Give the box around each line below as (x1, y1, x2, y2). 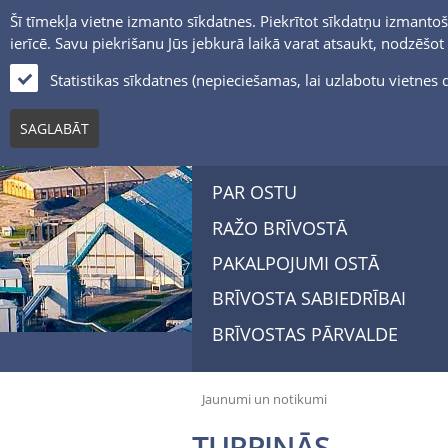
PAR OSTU (212, 180, 297, 205)
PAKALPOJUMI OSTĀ (212, 250, 379, 275)
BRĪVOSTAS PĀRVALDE (212, 321, 398, 346)
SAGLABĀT (20, 119, 89, 138)
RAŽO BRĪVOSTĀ (212, 215, 347, 240)
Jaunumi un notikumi (202, 389, 327, 408)
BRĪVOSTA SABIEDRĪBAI (212, 286, 406, 311)
